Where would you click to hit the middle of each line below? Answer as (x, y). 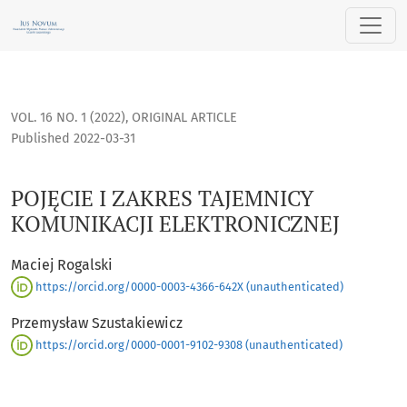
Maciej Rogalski (62, 265)
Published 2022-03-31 (73, 139)
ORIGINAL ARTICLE (184, 118)
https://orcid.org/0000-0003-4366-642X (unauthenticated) (188, 286)
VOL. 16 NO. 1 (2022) (68, 118)
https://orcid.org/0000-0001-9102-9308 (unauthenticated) (188, 344)
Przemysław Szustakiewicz (97, 323)
